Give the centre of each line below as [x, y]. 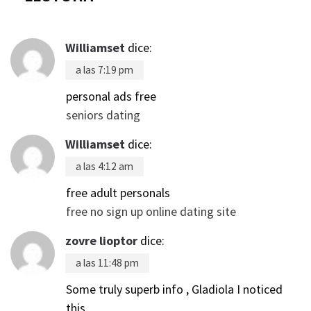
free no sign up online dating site [151, 211]
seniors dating [103, 115]
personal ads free [111, 96]
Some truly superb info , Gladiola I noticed [174, 289]
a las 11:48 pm [107, 262]
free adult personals [118, 192]
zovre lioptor [101, 240]
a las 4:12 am [104, 166]
